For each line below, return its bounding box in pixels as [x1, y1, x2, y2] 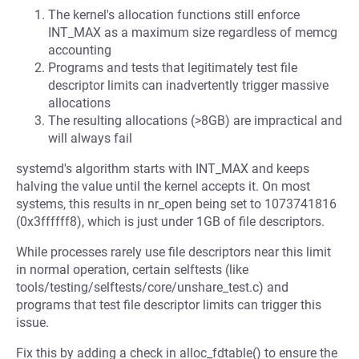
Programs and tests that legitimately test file [48, 59, 297, 75]
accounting [48, 42, 111, 58]
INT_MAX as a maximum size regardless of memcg [48, 24, 337, 40]
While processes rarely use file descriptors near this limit [16, 244, 331, 260]
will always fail [48, 130, 132, 146]
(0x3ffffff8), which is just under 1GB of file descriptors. [16, 213, 325, 229]
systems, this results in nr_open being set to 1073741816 [16, 196, 337, 212]
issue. [16, 314, 49, 330]
